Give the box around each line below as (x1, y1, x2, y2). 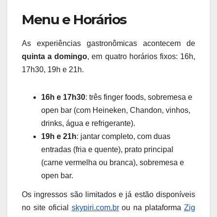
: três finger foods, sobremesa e (85, 93, 192, 101)
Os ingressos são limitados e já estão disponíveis (22, 190, 195, 199)
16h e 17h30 (41, 93, 85, 101)
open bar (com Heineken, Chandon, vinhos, (41, 106, 190, 114)
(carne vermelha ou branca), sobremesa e (41, 158, 184, 167)
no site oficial (22, 203, 72, 212)
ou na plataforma (119, 203, 185, 212)
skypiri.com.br (71, 203, 119, 212)
